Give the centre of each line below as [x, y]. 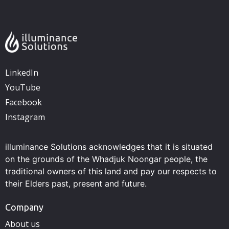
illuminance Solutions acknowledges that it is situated [109, 146]
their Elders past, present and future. [76, 183]
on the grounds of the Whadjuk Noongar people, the [106, 159]
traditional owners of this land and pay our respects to [111, 171]
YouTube [23, 87]
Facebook [24, 102]
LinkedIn [22, 72]
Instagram [25, 117]
